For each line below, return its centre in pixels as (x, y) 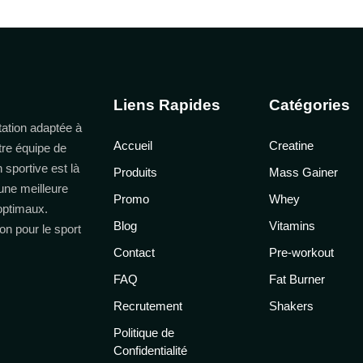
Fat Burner (297, 280)
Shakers (292, 306)
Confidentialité (150, 351)
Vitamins (293, 226)
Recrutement (147, 306)
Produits (135, 173)
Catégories (310, 105)
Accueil (132, 146)
